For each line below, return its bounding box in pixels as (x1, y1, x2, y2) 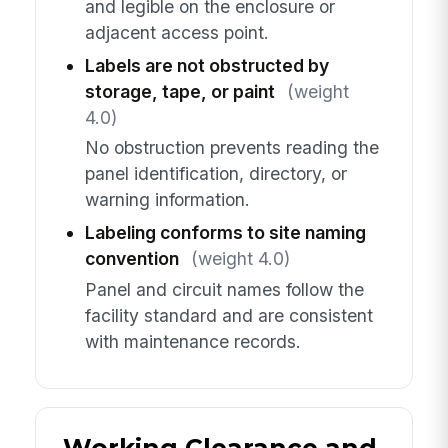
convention (84, 248, 179, 270)
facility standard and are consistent (84, 304, 373, 326)
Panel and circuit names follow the (84, 278, 364, 300)
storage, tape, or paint (84, 80, 275, 102)
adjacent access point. (84, 21, 269, 43)
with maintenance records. (84, 330, 301, 352)
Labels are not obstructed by (84, 54, 329, 76)
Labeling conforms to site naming (84, 222, 366, 244)
